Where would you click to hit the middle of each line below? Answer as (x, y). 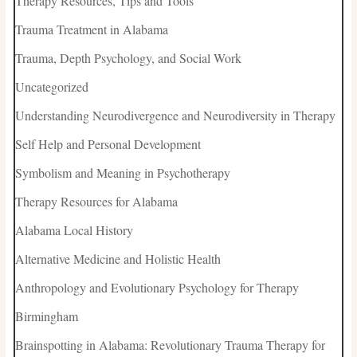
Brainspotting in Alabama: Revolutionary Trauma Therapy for (170, 345)
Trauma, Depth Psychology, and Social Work (128, 58)
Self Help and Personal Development (108, 144)
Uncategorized (51, 87)
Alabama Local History (74, 230)
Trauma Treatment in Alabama (91, 29)
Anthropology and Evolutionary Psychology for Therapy (157, 288)
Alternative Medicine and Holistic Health (118, 259)
